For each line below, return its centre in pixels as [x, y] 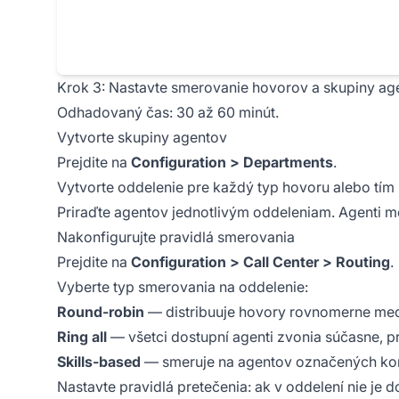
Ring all [82, 336]
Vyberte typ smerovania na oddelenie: [183, 286]
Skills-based [99, 361]
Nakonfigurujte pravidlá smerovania [176, 236]
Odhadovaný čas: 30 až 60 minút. [168, 112]
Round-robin [101, 311]
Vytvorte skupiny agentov [142, 137]
